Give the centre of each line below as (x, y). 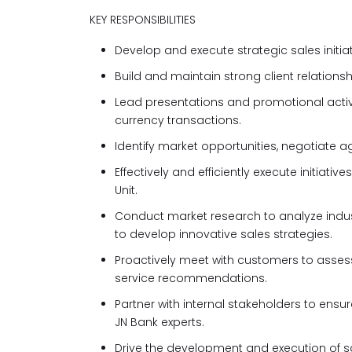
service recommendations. (191, 278)
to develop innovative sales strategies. (224, 234)
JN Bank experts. (159, 322)
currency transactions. (178, 120)
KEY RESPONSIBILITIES (143, 20)
